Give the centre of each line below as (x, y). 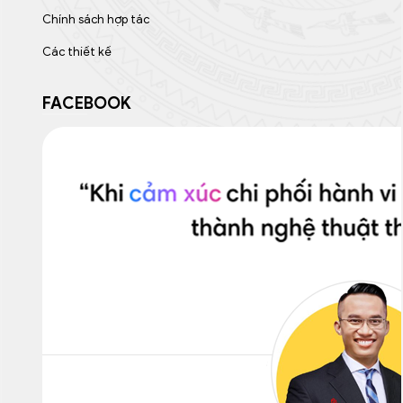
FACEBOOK (87, 103)
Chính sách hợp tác (96, 19)
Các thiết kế (77, 51)
